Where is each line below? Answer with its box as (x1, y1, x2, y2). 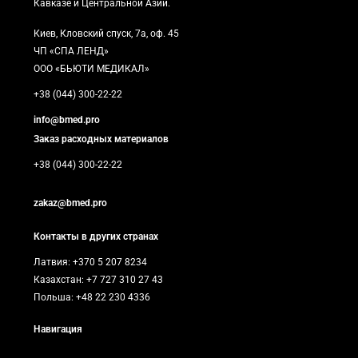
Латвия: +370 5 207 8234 (34, 257, 147, 268)
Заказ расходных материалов (34, 133, 169, 145)
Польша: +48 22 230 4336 (34, 292, 150, 304)
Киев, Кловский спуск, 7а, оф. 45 (34, 28, 179, 40)
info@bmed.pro (34, 114, 100, 126)
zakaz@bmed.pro (34, 197, 107, 209)
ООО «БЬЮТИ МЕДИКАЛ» (34, 63, 149, 75)
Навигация (34, 324, 82, 336)
